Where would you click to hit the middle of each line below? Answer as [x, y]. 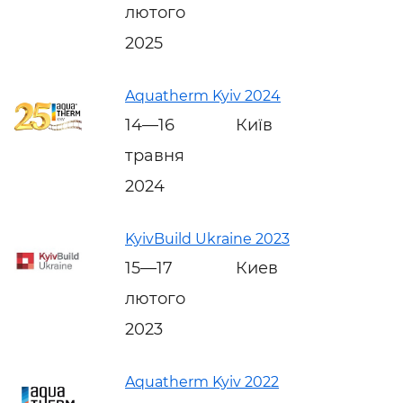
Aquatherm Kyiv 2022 [202, 381]
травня [155, 155]
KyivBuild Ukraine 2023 [207, 238]
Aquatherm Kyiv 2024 [203, 95]
